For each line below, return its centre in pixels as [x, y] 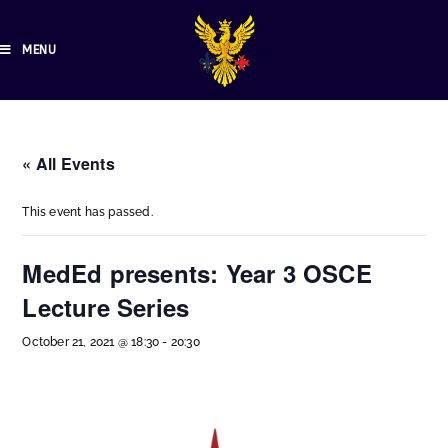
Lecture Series [106, 307]
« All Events [68, 163]
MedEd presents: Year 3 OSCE [197, 273]
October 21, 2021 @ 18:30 [91, 342]
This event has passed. [87, 212]
